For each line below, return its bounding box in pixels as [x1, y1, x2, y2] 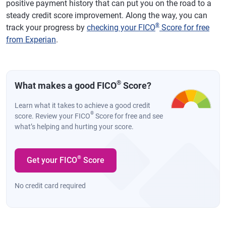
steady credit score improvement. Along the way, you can [6, 10, 207, 20]
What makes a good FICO [15, 80, 117, 91]
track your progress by [6, 22, 87, 32]
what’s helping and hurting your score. [15, 122, 134, 131]
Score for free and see [94, 111, 163, 120]
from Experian [6, 34, 56, 44]
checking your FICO [87, 22, 155, 32]
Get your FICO [27, 155, 77, 165]
